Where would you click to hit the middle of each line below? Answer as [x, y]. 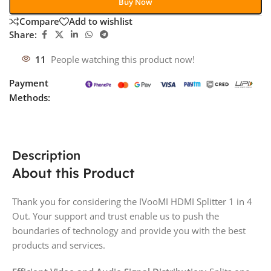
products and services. [59, 245]
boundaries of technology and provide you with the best [129, 230]
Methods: [30, 97]
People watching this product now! [123, 59]
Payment [29, 83]
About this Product [73, 173]
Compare [39, 21]
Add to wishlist [101, 21]
